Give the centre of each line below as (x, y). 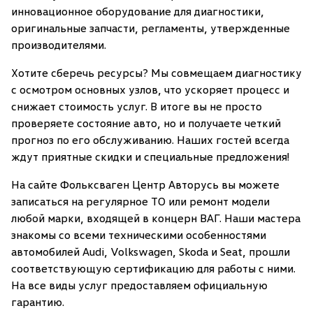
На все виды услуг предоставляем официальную (139, 285)
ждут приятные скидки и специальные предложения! (150, 156)
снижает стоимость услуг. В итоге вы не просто (137, 106)
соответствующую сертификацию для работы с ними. (153, 268)
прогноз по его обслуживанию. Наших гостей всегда (150, 140)
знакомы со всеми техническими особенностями (139, 235)
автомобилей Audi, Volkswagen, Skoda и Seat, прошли (151, 252)
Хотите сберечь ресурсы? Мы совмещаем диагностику (156, 73)
